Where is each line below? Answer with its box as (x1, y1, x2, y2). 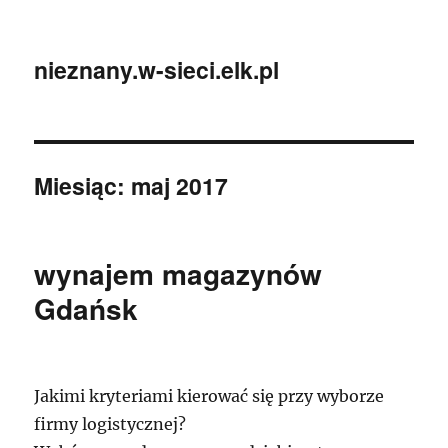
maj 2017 (131, 169, 229, 202)
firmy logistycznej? (34, 414, 187, 434)
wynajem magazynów (34, 253, 323, 294)
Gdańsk (34, 288, 139, 329)
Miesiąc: (34, 169, 132, 202)
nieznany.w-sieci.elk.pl (34, 53, 280, 86)
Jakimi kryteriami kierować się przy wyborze (34, 386, 385, 406)
